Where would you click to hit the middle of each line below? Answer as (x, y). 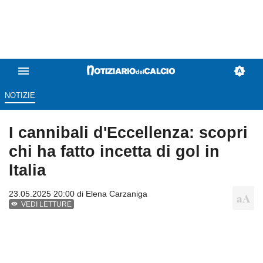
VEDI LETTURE (47, 205)
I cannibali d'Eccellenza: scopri (128, 133)
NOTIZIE (20, 96)
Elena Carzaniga (117, 194)
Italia (27, 170)
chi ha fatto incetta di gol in (114, 151)
